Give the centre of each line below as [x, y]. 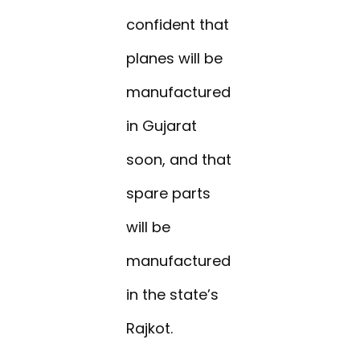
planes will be [175, 59]
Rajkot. [150, 329]
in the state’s [173, 295]
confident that [178, 25]
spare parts [169, 194]
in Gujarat [162, 126]
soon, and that [179, 160]
